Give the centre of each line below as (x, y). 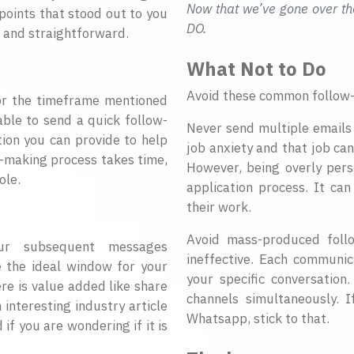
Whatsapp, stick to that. (258, 319)
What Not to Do (256, 69)
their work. (219, 207)
